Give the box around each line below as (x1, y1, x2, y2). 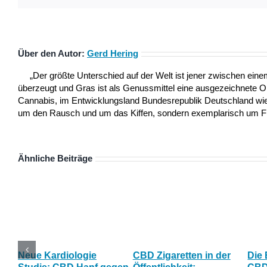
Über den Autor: (18, 48, 87, 58)
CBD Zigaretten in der (132, 250, 231, 261)
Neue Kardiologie (18, 250, 97, 261)
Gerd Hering (87, 48, 138, 58)
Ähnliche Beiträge (18, 153, 92, 163)
